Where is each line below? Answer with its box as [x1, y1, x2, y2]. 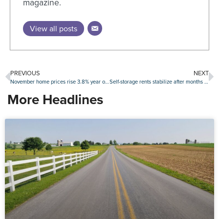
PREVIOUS [10, 68, 40, 78]
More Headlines [7, 89, 103, 110]
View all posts [30, 23, 78, 35]
